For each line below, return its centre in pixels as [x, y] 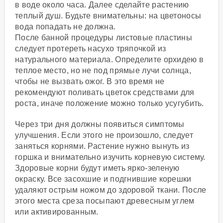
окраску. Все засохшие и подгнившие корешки [103, 179]
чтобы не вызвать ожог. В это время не [90, 82]
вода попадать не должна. [65, 27]
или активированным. [57, 212]
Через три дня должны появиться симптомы [100, 124]
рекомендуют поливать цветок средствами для [105, 93]
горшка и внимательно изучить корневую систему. [110, 157]
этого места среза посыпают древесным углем [105, 201]
